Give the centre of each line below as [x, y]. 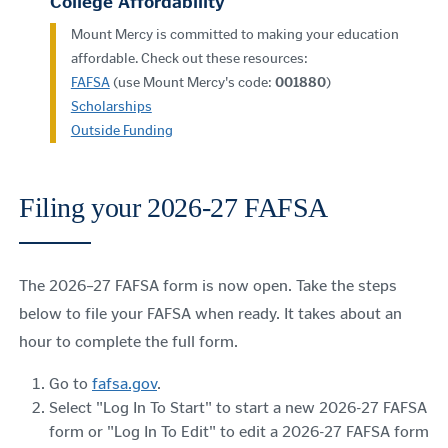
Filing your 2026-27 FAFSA [173, 207]
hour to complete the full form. [128, 341]
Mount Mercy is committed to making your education [234, 34]
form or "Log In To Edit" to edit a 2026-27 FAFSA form [239, 431]
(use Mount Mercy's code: [192, 82]
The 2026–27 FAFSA [91, 285]
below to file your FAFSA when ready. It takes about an [210, 313]
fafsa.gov [124, 383]
